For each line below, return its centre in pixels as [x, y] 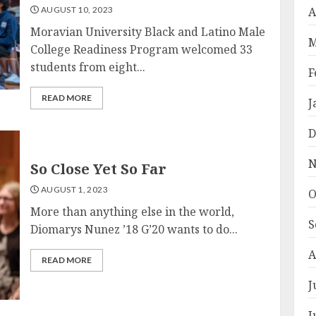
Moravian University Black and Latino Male [148, 32]
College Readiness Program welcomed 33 [142, 49]
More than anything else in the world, [133, 211]
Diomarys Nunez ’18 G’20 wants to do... [134, 229]
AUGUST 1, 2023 [73, 189]
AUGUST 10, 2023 [76, 10]
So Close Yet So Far [99, 169]
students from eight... [88, 67]
